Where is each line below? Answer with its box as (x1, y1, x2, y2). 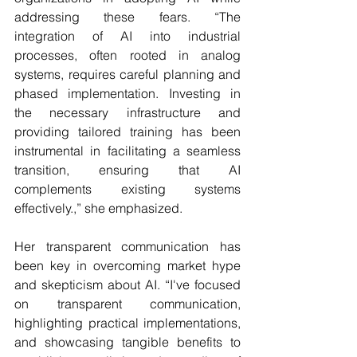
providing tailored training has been (14, 124, 241, 139)
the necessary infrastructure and (14, 104, 241, 120)
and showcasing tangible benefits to (14, 334, 241, 350)
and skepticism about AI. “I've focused (14, 277, 241, 292)
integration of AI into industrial (14, 28, 241, 44)
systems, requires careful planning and (14, 66, 241, 82)
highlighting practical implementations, (14, 315, 241, 331)
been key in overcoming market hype (14, 257, 241, 273)
